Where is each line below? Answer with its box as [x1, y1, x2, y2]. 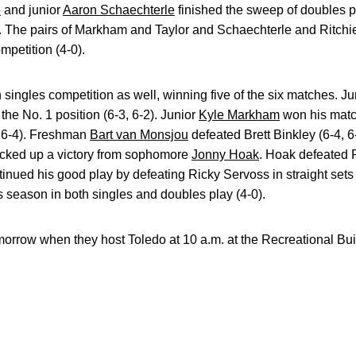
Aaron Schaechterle [63, 3, 175, 17]
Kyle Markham [199, 108, 280, 122]
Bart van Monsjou [90, 128, 188, 141]
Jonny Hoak [192, 148, 259, 161]
